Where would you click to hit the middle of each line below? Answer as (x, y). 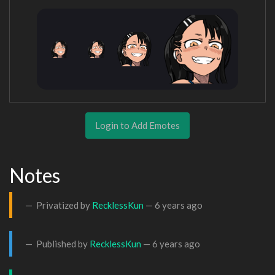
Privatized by (63, 205)
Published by (62, 243)
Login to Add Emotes (137, 125)
